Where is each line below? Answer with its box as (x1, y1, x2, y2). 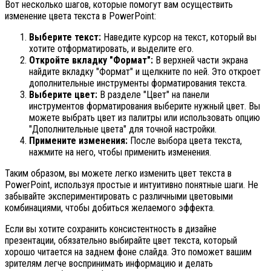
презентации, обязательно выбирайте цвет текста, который (5, 234, 237, 246)
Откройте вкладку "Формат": (29, 54, 153, 66)
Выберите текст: (29, 31, 101, 43)
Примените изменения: (29, 134, 128, 146)
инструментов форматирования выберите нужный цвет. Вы (29, 100, 260, 112)
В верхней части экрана (153, 54, 248, 66)
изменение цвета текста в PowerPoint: (5, 10, 156, 22)
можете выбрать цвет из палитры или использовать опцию (29, 111, 260, 123)
